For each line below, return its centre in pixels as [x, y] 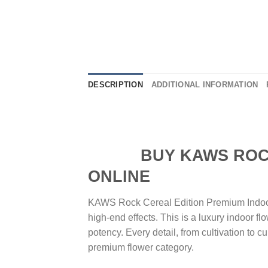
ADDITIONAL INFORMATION [205, 85]
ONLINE [119, 176]
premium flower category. [141, 248]
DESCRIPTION [115, 85]
